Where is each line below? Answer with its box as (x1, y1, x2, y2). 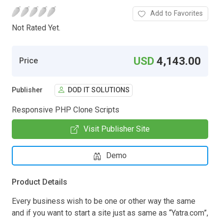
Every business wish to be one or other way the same (12, 196, 195, 206)
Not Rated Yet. (12, 23, 60, 32)
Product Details (12, 177, 67, 187)
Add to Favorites (150, 9, 203, 18)
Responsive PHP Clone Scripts (12, 105, 119, 114)
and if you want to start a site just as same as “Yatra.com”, (12, 208, 208, 218)
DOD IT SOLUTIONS (68, 86, 130, 95)
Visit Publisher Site (83, 124, 150, 134)
